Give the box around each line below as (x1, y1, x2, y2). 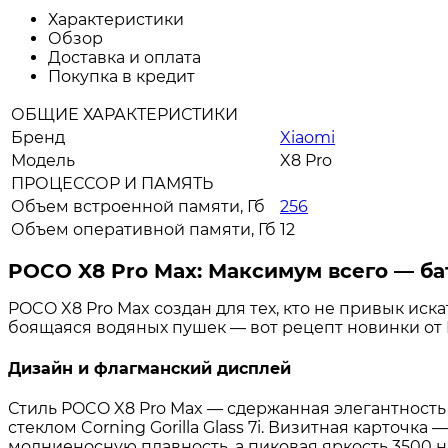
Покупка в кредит (48, 67, 195, 87)
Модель (11, 151, 75, 171)
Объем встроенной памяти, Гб (11, 197, 265, 217)
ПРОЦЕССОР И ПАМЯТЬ (11, 174, 213, 194)
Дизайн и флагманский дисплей (8, 358, 291, 378)
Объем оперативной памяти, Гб (11, 220, 276, 240)
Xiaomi (280, 128, 335, 148)
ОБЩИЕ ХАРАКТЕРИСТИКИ (11, 105, 238, 125)
